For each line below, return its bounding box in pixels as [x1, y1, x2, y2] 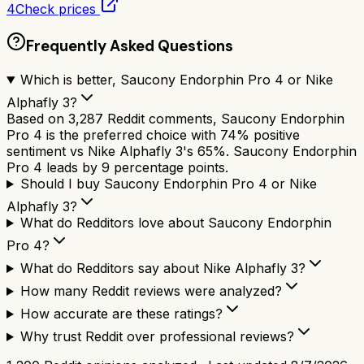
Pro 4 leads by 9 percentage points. [6, 159, 228, 176]
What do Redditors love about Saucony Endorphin [19, 214, 331, 232]
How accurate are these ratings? [19, 305, 223, 323]
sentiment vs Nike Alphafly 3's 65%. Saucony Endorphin [6, 143, 357, 160]
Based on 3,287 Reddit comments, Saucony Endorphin [6, 110, 344, 128]
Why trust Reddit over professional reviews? [19, 328, 294, 345]
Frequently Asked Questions [26, 36, 233, 57]
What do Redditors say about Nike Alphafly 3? [19, 260, 305, 277]
